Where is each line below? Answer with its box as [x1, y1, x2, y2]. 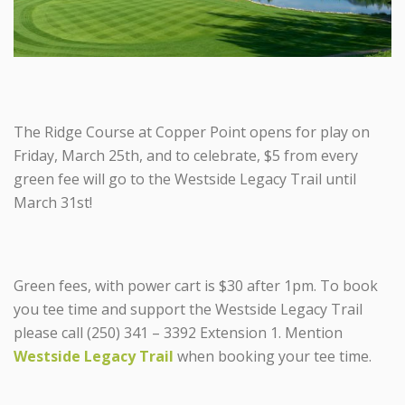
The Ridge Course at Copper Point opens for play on [14, 121, 370, 142]
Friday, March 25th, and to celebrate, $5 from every [14, 145, 358, 165]
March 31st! [14, 192, 92, 212]
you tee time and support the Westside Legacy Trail [14, 298, 363, 319]
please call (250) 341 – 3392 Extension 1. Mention [14, 322, 343, 343]
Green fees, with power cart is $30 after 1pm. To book [14, 275, 378, 296]
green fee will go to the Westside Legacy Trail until [14, 168, 356, 189]
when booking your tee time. [174, 345, 372, 366]
